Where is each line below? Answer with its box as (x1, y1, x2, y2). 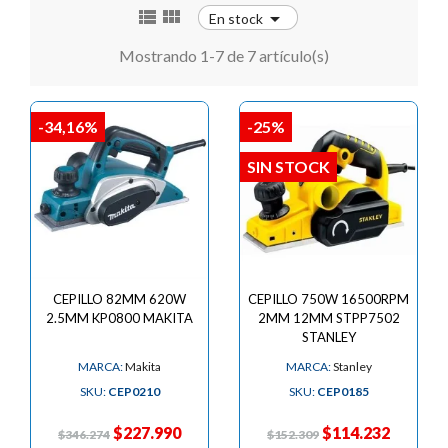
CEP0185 (316, 383, 369, 399)
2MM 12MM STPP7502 (257, 309, 400, 326)
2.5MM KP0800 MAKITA (46, 309, 193, 326)
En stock (209, 9, 263, 27)
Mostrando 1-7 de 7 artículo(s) (119, 45, 329, 65)
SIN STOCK (247, 156, 330, 176)
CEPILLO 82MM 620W (53, 290, 186, 307)
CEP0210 (107, 383, 160, 399)
